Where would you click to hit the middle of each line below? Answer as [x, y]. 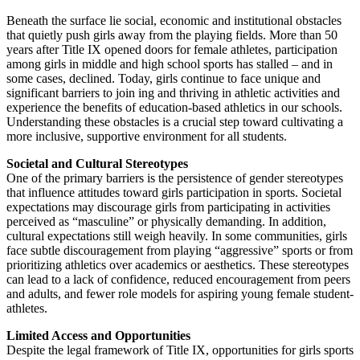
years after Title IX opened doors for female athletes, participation [172, 49]
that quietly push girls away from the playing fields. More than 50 [172, 35]
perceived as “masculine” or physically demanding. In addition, [166, 221]
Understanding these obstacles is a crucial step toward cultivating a [175, 121]
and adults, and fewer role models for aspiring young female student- [180, 293]
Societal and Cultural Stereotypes [97, 163]
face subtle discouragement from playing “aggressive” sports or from [180, 250]
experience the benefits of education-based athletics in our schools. [174, 107]
